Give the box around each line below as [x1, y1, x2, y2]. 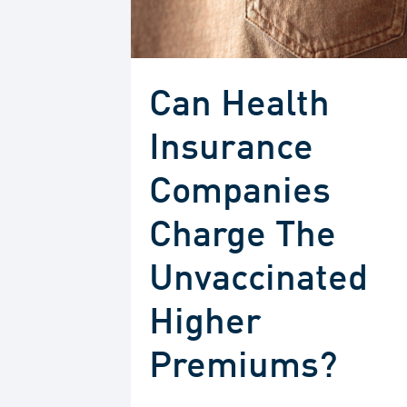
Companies [148, 174, 331, 211]
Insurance [148, 130, 313, 167]
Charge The [148, 217, 336, 254]
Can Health [148, 86, 330, 124]
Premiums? [148, 348, 337, 385]
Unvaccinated [148, 261, 368, 298]
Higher [148, 304, 262, 342]
